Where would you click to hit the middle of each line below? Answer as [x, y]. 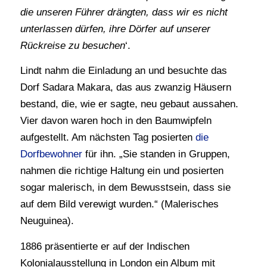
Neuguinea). [47, 221]
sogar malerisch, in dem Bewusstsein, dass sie [125, 188]
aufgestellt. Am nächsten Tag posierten [108, 138]
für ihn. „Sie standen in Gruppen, [156, 154]
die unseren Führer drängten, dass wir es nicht [124, 12]
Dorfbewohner [51, 154]
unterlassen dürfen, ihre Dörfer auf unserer [115, 29]
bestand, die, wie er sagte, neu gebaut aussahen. [129, 104]
